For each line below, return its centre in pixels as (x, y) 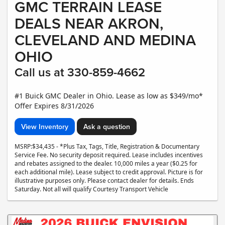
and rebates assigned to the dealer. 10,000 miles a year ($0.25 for (106, 163)
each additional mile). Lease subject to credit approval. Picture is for (109, 172)
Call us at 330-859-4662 (80, 72)
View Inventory (45, 127)
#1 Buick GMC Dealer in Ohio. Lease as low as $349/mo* (109, 96)
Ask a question (107, 127)
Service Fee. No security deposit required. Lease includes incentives (109, 155)
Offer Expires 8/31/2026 (54, 106)
